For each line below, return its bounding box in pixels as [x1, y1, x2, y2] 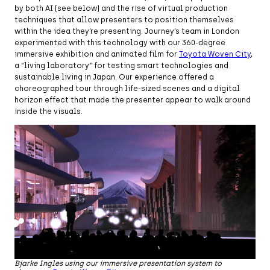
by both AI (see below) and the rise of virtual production [14, 4, 228, 13]
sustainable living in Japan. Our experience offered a [14, 72, 214, 81]
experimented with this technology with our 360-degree [14, 38, 225, 47]
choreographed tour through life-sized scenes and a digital [14, 84, 240, 93]
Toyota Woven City [179, 49, 251, 58]
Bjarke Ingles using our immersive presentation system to [14, 259, 222, 268]
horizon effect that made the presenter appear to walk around [14, 95, 251, 104]
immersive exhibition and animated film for [14, 49, 179, 58]
